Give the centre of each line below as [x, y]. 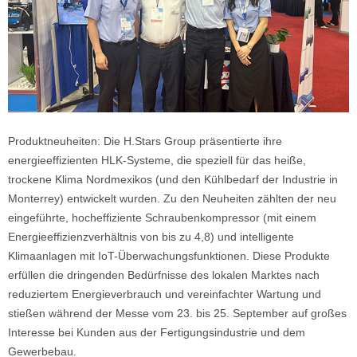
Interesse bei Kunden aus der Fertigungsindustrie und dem [157, 333]
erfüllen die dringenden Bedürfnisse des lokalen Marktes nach [164, 275]
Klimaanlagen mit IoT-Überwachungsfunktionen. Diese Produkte [169, 256]
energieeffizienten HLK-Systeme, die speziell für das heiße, [157, 161]
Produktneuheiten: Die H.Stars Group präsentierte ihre [145, 141]
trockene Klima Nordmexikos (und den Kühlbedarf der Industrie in [173, 180]
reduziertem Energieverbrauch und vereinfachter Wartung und [165, 294]
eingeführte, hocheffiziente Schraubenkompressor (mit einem [162, 218]
